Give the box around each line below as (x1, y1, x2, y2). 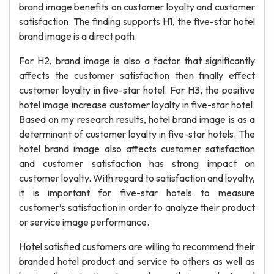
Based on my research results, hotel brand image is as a (19, 113, 255, 125)
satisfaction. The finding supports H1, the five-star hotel (19, 15, 255, 28)
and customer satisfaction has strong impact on (19, 157, 255, 169)
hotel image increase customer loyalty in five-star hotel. (19, 98, 255, 111)
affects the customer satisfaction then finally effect (19, 69, 255, 81)
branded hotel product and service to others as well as (19, 255, 255, 267)
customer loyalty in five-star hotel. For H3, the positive (19, 84, 255, 96)
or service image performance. (19, 216, 149, 228)
